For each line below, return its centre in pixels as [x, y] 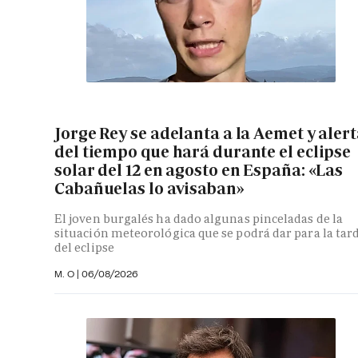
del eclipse [84, 247]
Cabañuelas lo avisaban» [149, 189]
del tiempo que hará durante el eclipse [203, 152]
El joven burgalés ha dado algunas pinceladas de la [199, 218]
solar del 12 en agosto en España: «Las [199, 170]
